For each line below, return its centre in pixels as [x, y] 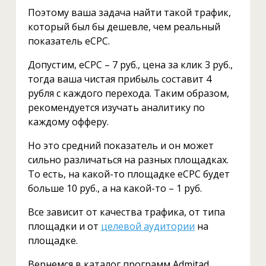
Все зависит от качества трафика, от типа [126, 212]
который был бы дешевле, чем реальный [124, 27]
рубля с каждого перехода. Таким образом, [128, 93]
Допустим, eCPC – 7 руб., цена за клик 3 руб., [130, 65]
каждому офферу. [68, 122]
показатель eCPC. [69, 41]
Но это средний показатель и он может [121, 145]
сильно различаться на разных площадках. [128, 160]
